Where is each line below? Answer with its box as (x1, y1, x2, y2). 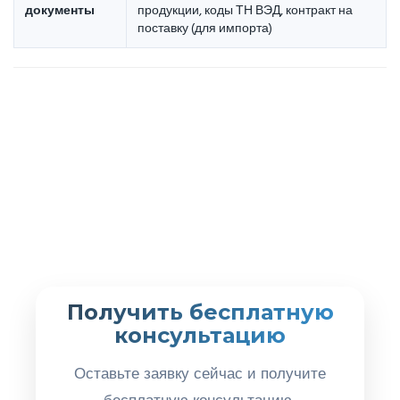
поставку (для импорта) (137, 18, 272, 39)
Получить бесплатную (66, 298, 334, 325)
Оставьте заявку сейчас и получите (74, 364, 326, 382)
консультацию (114, 321, 286, 348)
